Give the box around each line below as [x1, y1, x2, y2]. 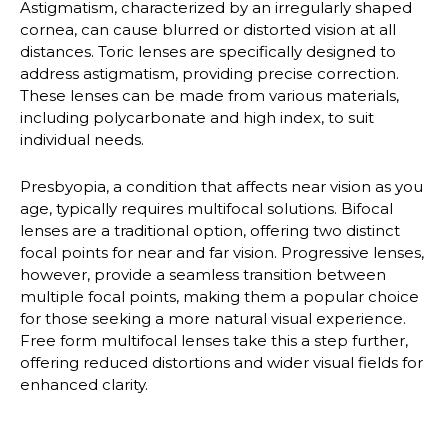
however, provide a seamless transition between [20, 264, 386, 284]
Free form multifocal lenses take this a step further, [20, 330, 408, 350]
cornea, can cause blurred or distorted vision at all [20, 20, 396, 40]
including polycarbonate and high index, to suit [20, 108, 374, 128]
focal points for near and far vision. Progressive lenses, [20, 242, 424, 262]
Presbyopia [20, 176, 106, 196]
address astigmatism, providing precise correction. [20, 64, 399, 84]
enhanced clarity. [20, 374, 148, 394]
